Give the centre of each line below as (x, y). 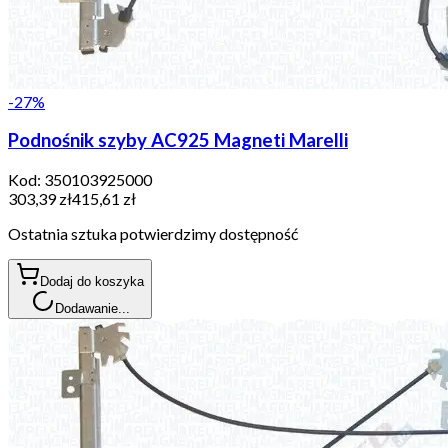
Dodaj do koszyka (92, 282)
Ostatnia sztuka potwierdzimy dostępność (153, 234)
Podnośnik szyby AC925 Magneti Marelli (178, 140)
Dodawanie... (92, 309)
